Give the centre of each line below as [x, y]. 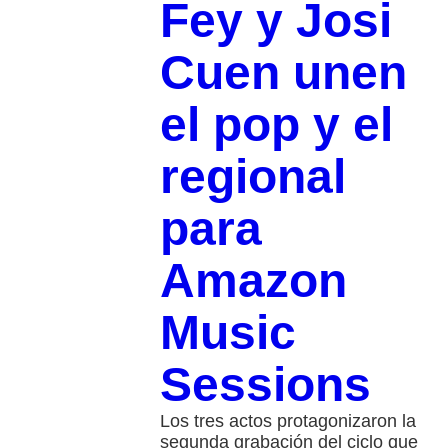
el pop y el [276, 125]
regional [252, 177]
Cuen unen [283, 73]
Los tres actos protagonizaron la [287, 421]
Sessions [265, 385]
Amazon [253, 281]
